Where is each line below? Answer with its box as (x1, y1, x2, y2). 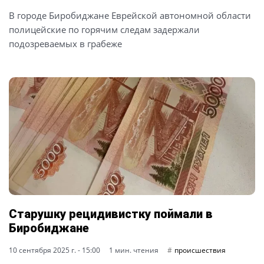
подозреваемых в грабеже (9, 38, 122, 49)
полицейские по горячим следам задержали (9, 24, 200, 35)
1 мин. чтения (109, 245, 159, 255)
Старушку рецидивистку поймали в (9, 207, 213, 221)
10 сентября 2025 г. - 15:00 (9, 245, 100, 255)
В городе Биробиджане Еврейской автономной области (9, 9, 251, 21)
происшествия (174, 245, 226, 255)
